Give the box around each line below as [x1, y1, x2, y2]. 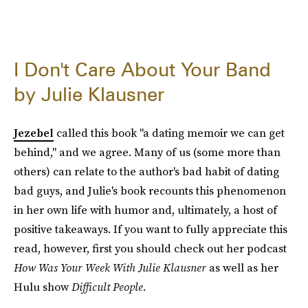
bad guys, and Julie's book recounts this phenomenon [14, 183, 286, 198]
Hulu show [14, 279, 71, 294]
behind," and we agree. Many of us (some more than [14, 144, 280, 159]
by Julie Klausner [14, 82, 164, 106]
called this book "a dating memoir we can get [54, 125, 285, 140]
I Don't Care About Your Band [14, 58, 271, 81]
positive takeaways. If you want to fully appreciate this [14, 221, 287, 236]
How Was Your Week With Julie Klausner [14, 260, 206, 275]
